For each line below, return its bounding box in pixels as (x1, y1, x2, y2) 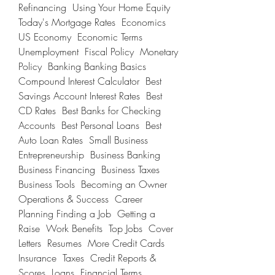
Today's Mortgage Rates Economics (18, 15, 166, 29)
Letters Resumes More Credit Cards (18, 236, 165, 250)
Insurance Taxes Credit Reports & (18, 251, 156, 265)
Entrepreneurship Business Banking (18, 148, 160, 161)
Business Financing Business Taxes (18, 163, 160, 176)
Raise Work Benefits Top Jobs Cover (18, 222, 173, 235)
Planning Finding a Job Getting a (18, 207, 155, 220)
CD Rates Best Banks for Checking (18, 104, 161, 117)
